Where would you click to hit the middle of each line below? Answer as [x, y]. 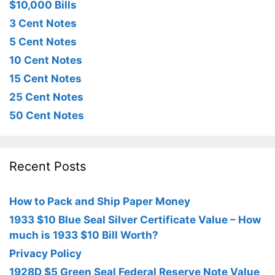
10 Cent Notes [46, 60]
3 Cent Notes [43, 24]
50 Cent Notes [47, 116]
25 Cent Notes [46, 97]
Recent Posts [48, 167]
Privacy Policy [45, 254]
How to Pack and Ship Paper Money [100, 202]
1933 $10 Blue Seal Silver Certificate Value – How [135, 220]
